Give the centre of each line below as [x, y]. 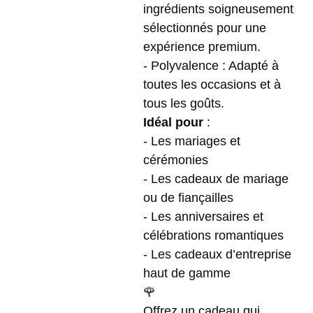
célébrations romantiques [217, 235]
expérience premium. [205, 47]
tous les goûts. [187, 103]
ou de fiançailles [192, 198]
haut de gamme [190, 273]
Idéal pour [173, 122]
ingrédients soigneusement [218, 9]
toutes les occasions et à [212, 85]
